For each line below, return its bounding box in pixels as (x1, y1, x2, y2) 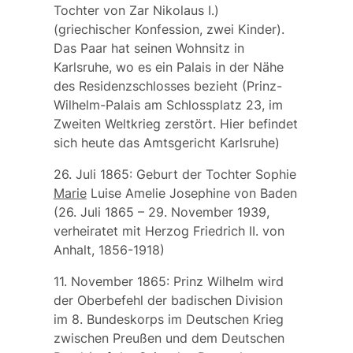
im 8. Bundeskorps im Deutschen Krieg (53, 311, 284, 328)
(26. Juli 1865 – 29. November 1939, (53, 204, 269, 221)
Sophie (255, 166, 296, 183)
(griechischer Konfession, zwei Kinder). (53, 21, 284, 38)
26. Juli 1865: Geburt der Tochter (53, 166, 255, 183)
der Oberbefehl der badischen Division (53, 292, 283, 309)
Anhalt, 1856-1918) (53, 242, 165, 258)
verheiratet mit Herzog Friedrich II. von (53, 223, 284, 240)
